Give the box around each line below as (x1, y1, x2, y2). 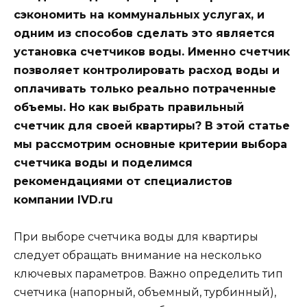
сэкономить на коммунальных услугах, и (14, 8, 265, 21)
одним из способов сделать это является (14, 26, 275, 40)
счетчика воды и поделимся (14, 156, 193, 169)
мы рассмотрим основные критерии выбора (14, 137, 287, 151)
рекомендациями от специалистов (14, 174, 232, 188)
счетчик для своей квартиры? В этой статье (14, 119, 290, 132)
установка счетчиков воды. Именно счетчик (14, 45, 290, 58)
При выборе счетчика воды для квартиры (14, 230, 258, 244)
